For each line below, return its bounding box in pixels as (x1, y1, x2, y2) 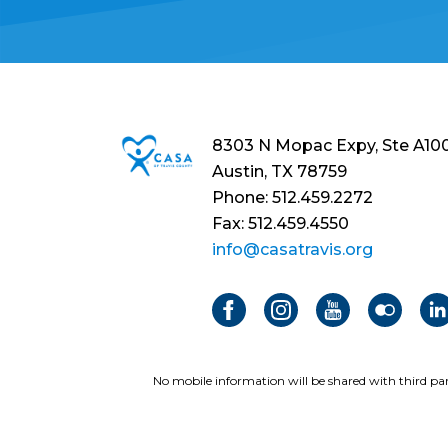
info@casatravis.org (212, 240, 373, 259)
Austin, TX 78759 (212, 162, 347, 181)
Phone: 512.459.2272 (212, 188, 373, 207)
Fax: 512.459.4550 (212, 214, 353, 233)
